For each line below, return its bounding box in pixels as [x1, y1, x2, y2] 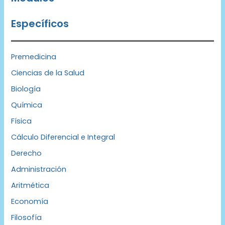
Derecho [11, 148, 42, 158]
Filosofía [11, 212, 42, 222]
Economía [11, 196, 49, 206]
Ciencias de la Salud [11, 68, 85, 78]
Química [11, 100, 43, 110]
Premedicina [11, 52, 57, 62]
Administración [11, 164, 69, 174]
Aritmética [11, 180, 50, 190]
